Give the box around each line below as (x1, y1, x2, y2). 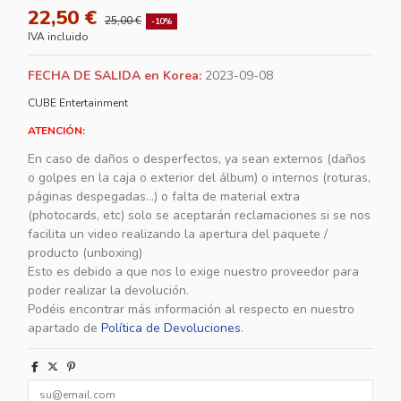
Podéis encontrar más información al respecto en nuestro (28, 301, 355, 319)
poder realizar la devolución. (28, 282, 190, 300)
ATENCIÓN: (28, 124, 86, 139)
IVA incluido (28, 30, 90, 45)
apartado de (28, 320, 98, 337)
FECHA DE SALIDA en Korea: (28, 67, 202, 85)
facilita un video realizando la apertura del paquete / (28, 226, 328, 243)
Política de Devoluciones (101, 320, 242, 337)
